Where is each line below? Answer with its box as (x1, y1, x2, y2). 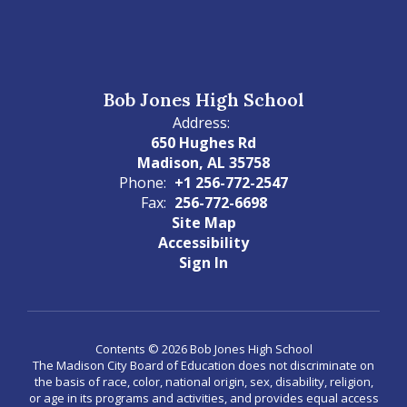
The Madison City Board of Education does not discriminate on (33, 357, 374, 373)
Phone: (119, 173, 166, 193)
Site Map (171, 213, 236, 233)
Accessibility (158, 233, 249, 253)
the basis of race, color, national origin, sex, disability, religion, (34, 373, 373, 390)
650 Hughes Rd (151, 133, 256, 153)
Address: (173, 113, 230, 133)
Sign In (179, 253, 228, 273)
